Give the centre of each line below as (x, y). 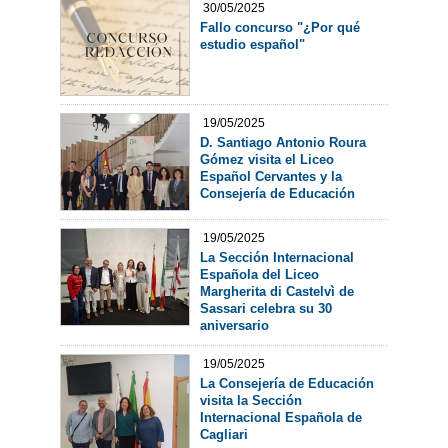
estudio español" (252, 44)
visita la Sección (250, 401)
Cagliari (223, 435)
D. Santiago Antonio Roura (282, 142)
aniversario (234, 325)
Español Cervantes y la (270, 176)
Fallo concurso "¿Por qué (279, 27)
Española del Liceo (259, 274)
